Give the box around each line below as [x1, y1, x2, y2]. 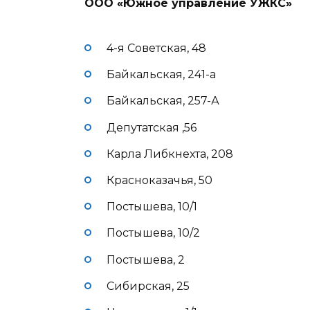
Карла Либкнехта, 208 [107, 147, 233, 161]
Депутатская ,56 [107, 120, 197, 134]
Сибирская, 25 [107, 279, 190, 293]
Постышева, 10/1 [107, 200, 197, 214]
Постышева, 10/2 [107, 226, 200, 240]
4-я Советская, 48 [107, 42, 206, 55]
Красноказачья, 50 [107, 174, 212, 187]
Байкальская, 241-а [107, 68, 216, 82]
